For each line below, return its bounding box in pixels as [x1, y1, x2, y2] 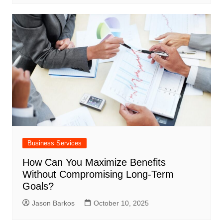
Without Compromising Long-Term [22, 168, 174, 180]
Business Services [27, 139, 82, 147]
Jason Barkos [31, 199, 75, 207]
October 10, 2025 [93, 199, 149, 207]
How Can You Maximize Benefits [22, 156, 166, 168]
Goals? [22, 180, 54, 192]
